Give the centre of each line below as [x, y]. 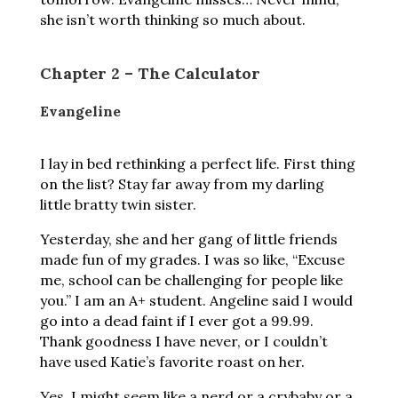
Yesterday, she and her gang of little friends [188, 239]
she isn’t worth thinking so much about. [174, 20]
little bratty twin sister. [118, 204]
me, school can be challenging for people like [191, 280]
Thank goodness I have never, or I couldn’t [183, 341]
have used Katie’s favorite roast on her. [174, 362]
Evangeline [80, 111]
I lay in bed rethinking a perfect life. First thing [197, 163]
